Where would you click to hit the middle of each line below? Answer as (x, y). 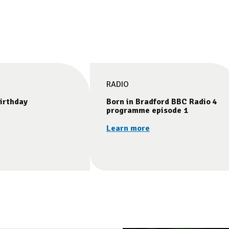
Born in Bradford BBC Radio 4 (162, 101)
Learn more (128, 128)
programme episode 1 (147, 110)
